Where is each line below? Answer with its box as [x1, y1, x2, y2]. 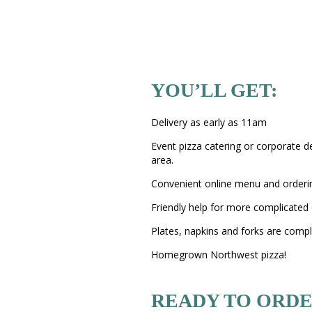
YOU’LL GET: [151, 79, 277, 101]
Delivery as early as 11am [151, 115, 267, 129]
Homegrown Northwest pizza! [151, 247, 286, 261]
